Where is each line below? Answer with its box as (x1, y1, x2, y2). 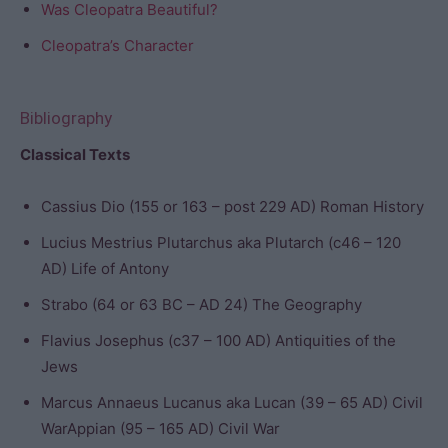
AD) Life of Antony (41, 259, 169, 278)
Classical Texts (20, 145, 130, 164)
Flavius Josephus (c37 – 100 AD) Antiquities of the (41, 331, 396, 350)
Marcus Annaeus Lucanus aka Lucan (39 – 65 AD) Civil (41, 393, 423, 412)
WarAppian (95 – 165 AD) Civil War (41, 419, 280, 438)
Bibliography (20, 108, 112, 128)
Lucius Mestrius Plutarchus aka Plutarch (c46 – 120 (41, 233, 401, 252)
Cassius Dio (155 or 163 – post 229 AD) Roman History (41, 197, 424, 216)
